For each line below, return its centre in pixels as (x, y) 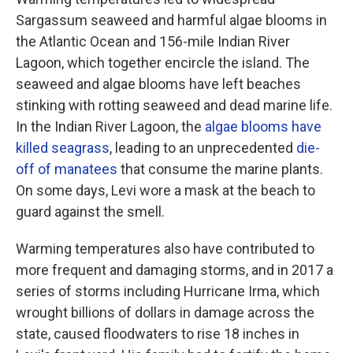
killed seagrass (63, 148)
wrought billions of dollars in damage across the (165, 312)
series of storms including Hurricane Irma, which (168, 291)
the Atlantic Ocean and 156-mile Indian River (153, 41)
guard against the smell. (90, 212)
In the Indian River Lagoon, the (110, 126)
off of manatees (67, 169)
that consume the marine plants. (220, 169)
